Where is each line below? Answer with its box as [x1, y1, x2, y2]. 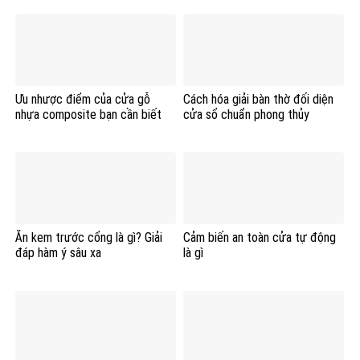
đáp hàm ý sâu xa [15, 245, 101, 261]
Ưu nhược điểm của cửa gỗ [15, 91, 150, 107]
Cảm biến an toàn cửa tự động [183, 230, 336, 246]
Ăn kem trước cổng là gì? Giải [15, 230, 162, 246]
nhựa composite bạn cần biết [15, 106, 162, 122]
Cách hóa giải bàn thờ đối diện [183, 91, 333, 107]
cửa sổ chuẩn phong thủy [183, 106, 309, 122]
